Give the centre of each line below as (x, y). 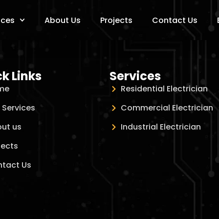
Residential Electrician (164, 89)
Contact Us (175, 20)
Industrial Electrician (161, 127)
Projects (117, 20)
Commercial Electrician (167, 108)
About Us (63, 20)
